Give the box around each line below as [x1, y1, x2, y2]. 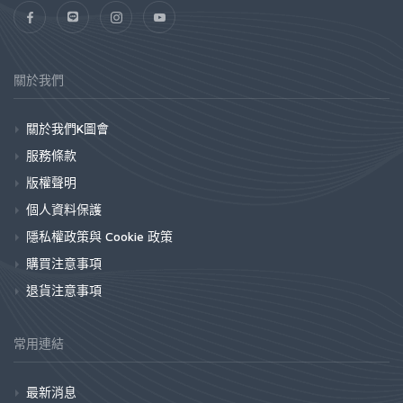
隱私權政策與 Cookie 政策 [26, 228, 173, 244]
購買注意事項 [26, 255, 102, 271]
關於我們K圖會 [26, 120, 109, 136]
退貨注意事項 [26, 282, 102, 298]
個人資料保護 [26, 201, 102, 217]
